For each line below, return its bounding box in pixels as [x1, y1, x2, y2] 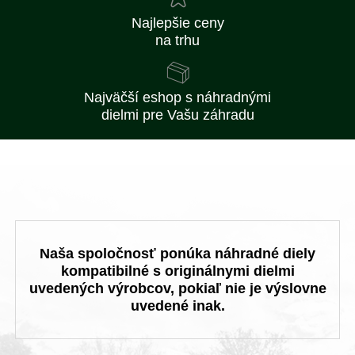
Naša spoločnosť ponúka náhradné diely [40, 246, 315, 261]
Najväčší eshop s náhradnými [84, 90, 271, 105]
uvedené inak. [130, 298, 225, 314]
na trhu [155, 32, 200, 48]
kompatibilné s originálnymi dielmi [60, 263, 295, 279]
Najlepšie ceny [131, 15, 224, 31]
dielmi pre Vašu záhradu [101, 107, 254, 123]
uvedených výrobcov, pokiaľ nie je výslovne [29, 281, 326, 296]
